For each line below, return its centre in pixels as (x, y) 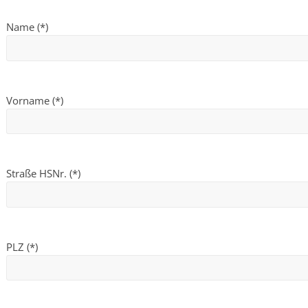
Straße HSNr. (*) (43, 174)
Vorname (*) (35, 100)
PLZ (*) (22, 246)
